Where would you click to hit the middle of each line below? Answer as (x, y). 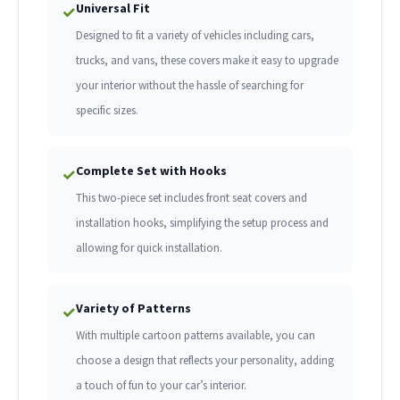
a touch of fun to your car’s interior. (161, 386)
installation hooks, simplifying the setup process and (202, 223)
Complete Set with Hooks (151, 171)
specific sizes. (107, 111)
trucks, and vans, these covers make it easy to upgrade (207, 61)
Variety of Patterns (133, 308)
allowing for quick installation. (149, 248)
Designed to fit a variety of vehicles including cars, (195, 36)
